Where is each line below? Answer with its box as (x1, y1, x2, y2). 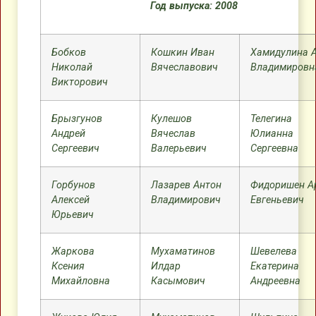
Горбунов (51, 179, 95, 191)
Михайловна (51, 275, 110, 287)
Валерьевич (151, 142, 207, 154)
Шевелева (250, 245, 297, 257)
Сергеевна (250, 142, 298, 154)
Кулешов (151, 113, 192, 125)
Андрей (51, 128, 85, 140)
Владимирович (151, 194, 221, 206)
